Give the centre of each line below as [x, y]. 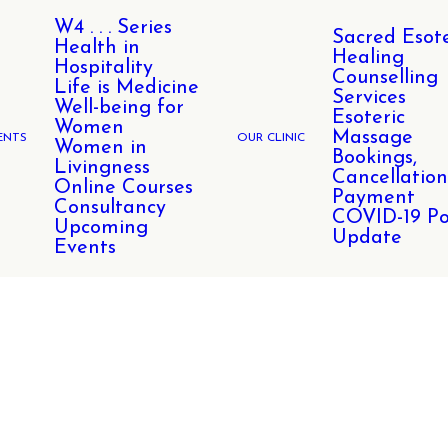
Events [85, 248]
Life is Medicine [126, 88]
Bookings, [374, 158]
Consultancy [110, 208]
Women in [100, 148]
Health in [97, 48]
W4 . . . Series [113, 28]
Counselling [385, 78]
